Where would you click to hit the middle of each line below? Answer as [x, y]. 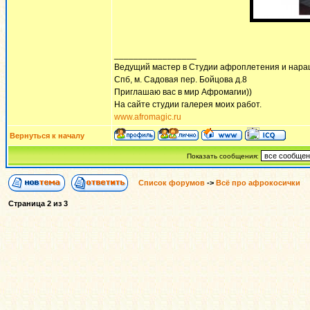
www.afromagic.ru [148, 117]
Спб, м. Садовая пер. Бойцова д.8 [181, 80]
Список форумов [173, 183]
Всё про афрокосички [258, 183]
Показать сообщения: [224, 156]
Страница [28, 203]
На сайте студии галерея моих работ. [188, 104]
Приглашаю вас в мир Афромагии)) [183, 92]
